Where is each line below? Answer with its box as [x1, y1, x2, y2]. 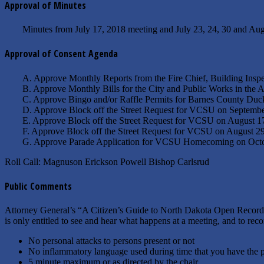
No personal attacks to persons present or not [28, 236, 194, 246]
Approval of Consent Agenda [5, 47, 118, 61]
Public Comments [5, 179, 72, 193]
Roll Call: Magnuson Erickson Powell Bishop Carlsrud [5, 156, 209, 167]
